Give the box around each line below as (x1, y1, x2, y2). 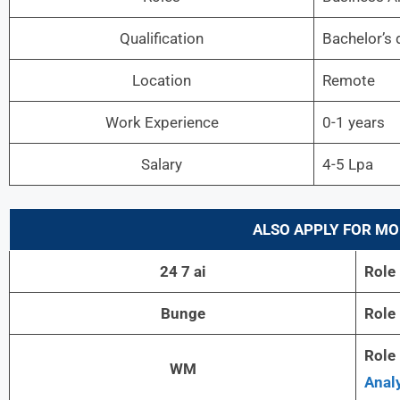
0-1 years (321, 112, 385, 131)
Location (132, 71, 191, 89)
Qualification (120, 29, 204, 47)
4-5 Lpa (321, 154, 373, 173)
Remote (321, 71, 375, 89)
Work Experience (104, 112, 219, 131)
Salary (141, 154, 182, 173)
